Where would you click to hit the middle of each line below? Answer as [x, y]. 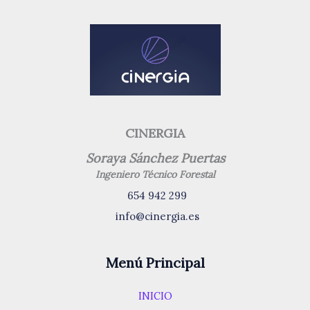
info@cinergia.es [157, 216]
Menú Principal [155, 262]
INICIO [155, 296]
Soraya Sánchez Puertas [155, 158]
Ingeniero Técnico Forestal [155, 174]
